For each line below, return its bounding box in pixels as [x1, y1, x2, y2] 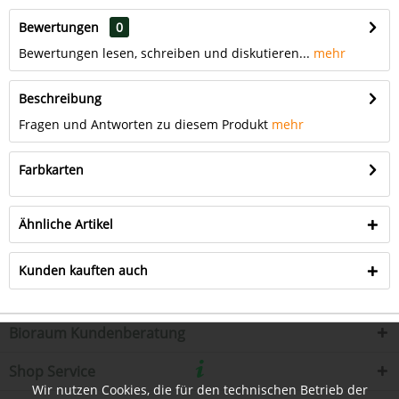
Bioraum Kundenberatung [9, 323, 185, 343]
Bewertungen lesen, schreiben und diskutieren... [19, 45, 310, 61]
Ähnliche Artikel [19, 216, 113, 232]
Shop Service [9, 362, 95, 381]
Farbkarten [19, 161, 84, 178]
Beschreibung [19, 90, 102, 107]
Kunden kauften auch [19, 262, 148, 279]
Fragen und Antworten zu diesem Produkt [19, 116, 268, 133]
